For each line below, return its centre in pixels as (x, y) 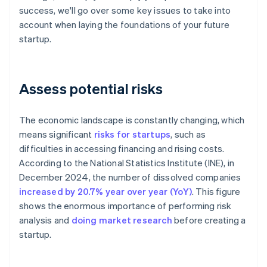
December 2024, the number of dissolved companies (130, 177)
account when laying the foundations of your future (125, 25)
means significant (57, 134)
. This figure (216, 192)
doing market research (122, 220)
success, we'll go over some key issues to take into (125, 10)
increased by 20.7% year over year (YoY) (105, 192)
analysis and (45, 220)
